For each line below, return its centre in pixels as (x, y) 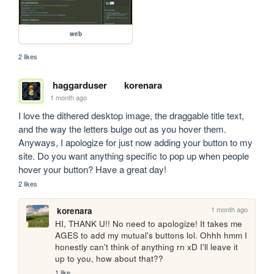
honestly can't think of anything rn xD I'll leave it (147, 246)
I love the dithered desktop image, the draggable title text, (131, 115)
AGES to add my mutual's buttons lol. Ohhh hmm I (151, 235)
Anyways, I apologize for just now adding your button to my (136, 142)
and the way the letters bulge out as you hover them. (123, 128)
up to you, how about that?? (109, 258)
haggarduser (80, 85)
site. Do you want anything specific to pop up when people (134, 155)
